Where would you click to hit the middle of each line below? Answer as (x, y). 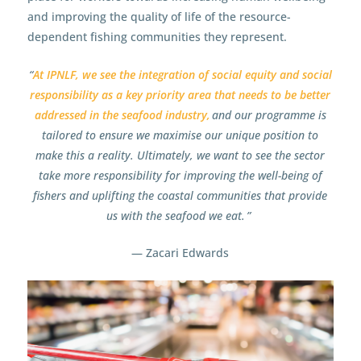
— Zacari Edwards (180, 253)
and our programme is (268, 114)
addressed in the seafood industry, (122, 114)
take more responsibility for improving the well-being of (180, 175)
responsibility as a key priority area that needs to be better (180, 94)
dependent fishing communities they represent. (157, 37)
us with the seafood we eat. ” (180, 215)
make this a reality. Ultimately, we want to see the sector (180, 155)
